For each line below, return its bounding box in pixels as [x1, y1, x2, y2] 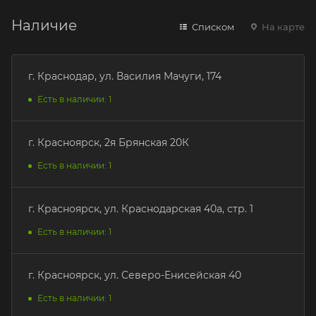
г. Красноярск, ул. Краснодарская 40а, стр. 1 [28, 202, 253, 215]
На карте [260, 20, 305, 32]
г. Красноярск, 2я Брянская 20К [28, 135, 189, 149]
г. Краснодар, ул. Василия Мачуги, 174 [28, 69, 221, 83]
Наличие [11, 16, 77, 34]
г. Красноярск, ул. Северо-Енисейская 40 [28, 268, 241, 281]
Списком [190, 20, 234, 32]
